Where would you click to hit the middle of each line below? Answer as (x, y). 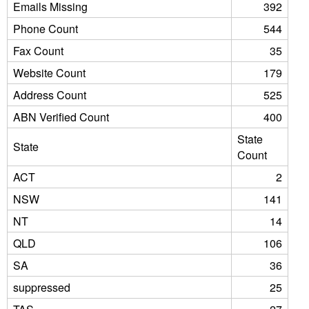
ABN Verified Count (61, 117)
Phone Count (46, 29)
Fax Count (38, 51)
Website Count (49, 73)
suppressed (42, 287)
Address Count (50, 95)
